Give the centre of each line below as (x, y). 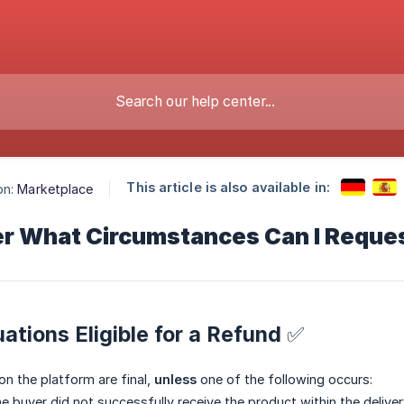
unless (175, 379)
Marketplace (55, 188)
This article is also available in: (228, 188)
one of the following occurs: (285, 379)
